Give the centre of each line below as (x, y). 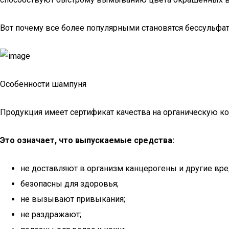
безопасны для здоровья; (70, 184)
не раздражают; (51, 214)
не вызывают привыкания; (73, 199)
